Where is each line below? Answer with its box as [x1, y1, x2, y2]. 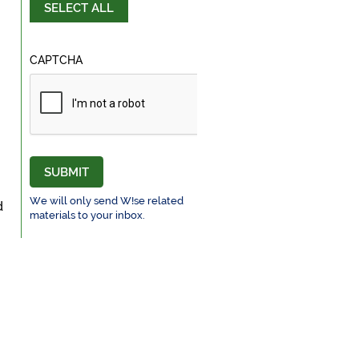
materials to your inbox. [29, 208, 145, 221]
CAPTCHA [29, 54, 83, 67]
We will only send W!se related [29, 194, 184, 207]
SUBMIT [43, 165, 89, 180]
